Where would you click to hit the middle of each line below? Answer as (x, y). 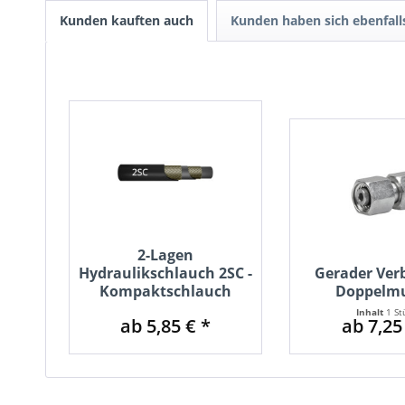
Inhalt (372, 312)
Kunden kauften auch (127, 21)
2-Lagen (166, 255)
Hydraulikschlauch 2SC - (166, 273)
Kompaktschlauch (166, 292)
